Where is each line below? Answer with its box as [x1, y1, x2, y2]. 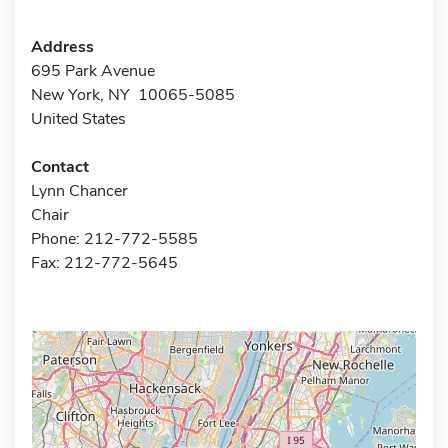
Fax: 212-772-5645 [31, 251, 178, 274]
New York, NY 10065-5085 [31, 83, 235, 106]
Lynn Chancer [31, 179, 128, 202]
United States [31, 107, 126, 130]
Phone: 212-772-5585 [31, 227, 198, 250]
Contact [31, 155, 89, 178]
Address [31, 35, 94, 58]
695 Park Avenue [31, 59, 155, 82]
